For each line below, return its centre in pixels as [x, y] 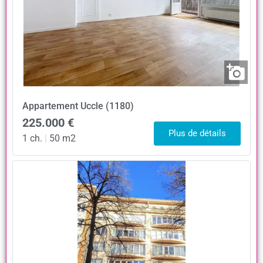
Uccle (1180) [107, 106]
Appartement [50, 106]
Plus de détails [197, 134]
